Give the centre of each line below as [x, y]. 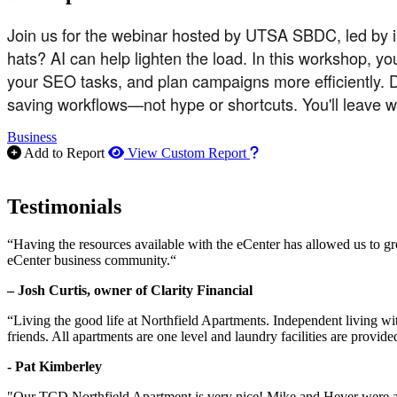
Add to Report [64, 153]
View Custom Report [187, 153]
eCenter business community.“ [92, 260]
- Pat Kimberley [54, 366]
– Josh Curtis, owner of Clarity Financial [130, 290]
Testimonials [64, 207]
